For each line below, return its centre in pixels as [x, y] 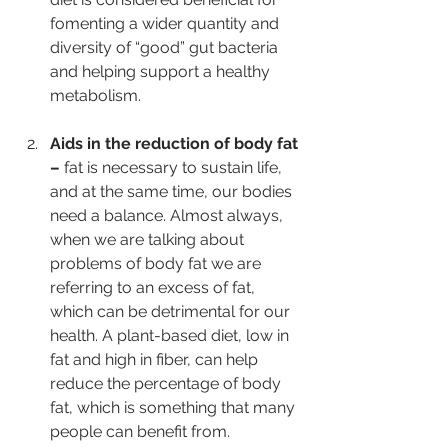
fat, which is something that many [174, 408]
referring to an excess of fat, [154, 288]
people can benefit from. [140, 432]
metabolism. [101, 96]
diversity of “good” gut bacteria [166, 48]
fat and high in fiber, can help [156, 360]
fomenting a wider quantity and [166, 24]
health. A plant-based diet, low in [171, 336]
